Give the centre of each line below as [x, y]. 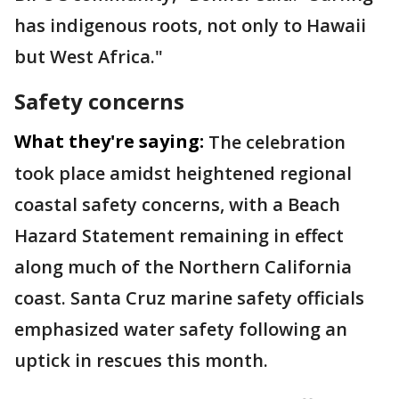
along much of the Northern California [183, 267]
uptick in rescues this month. [141, 360]
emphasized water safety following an [181, 329]
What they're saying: [109, 141]
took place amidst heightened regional [183, 173]
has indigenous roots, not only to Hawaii [190, 25]
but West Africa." [89, 57]
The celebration [277, 142]
